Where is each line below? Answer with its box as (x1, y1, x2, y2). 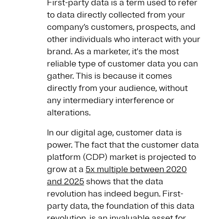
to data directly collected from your (47, 9, 185, 21)
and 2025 (47, 176, 84, 187)
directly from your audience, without (47, 83, 188, 94)
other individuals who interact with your (47, 34, 200, 45)
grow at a (47, 164, 86, 175)
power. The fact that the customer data (47, 139, 199, 151)
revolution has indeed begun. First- (47, 188, 183, 199)
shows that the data (84, 176, 163, 187)
